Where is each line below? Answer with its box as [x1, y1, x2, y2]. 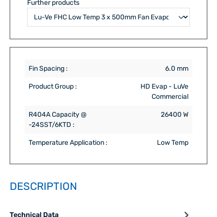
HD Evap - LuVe [140, 82, 188, 91]
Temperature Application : [29, 138, 108, 147]
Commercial [152, 92, 188, 101]
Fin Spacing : [29, 64, 68, 73]
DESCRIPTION [10, 180, 77, 192]
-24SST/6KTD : [29, 120, 75, 129]
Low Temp [157, 138, 188, 147]
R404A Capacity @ [29, 110, 87, 119]
